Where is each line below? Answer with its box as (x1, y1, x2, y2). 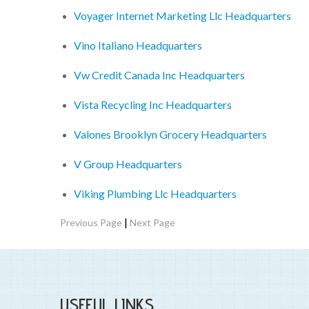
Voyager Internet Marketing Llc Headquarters (74, 9, 291, 23)
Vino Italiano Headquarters (74, 39, 202, 52)
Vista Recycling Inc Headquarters (74, 98, 232, 112)
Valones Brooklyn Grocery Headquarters (74, 128, 267, 141)
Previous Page (60, 217, 122, 229)
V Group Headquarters (74, 157, 182, 171)
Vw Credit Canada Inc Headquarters (74, 68, 245, 82)
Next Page (130, 217, 175, 229)
